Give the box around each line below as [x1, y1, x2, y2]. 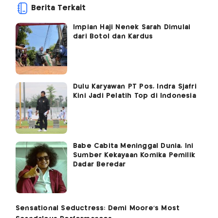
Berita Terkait [31, 4, 86, 12]
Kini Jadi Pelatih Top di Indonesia [73, 92, 196, 100]
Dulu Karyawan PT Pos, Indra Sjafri [73, 83, 197, 91]
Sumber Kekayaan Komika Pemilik [73, 152, 195, 159]
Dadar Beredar [73, 161, 126, 168]
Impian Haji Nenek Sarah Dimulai [73, 24, 191, 31]
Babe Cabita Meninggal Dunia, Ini [73, 143, 194, 150]
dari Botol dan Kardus [73, 33, 153, 40]
